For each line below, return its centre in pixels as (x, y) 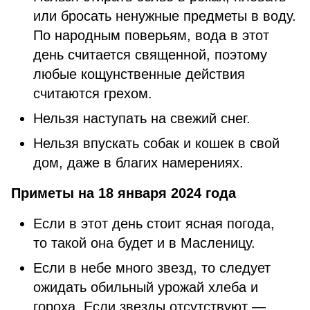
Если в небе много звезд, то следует (152, 268)
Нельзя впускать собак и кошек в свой (156, 143)
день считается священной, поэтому (150, 55)
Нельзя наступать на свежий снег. (142, 118)
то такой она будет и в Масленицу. (144, 243)
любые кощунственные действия (139, 74)
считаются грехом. (93, 93)
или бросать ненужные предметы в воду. (165, 16)
